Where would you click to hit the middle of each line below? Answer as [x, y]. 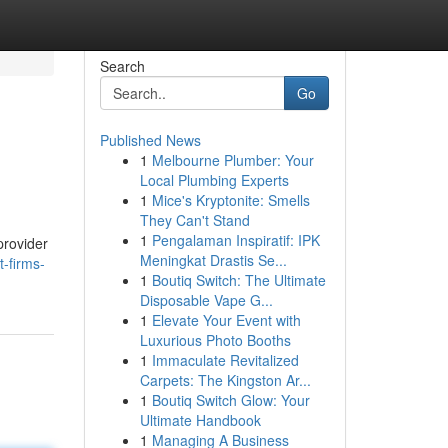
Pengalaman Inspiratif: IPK [235, 240]
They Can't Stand [194, 220]
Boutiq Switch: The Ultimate [238, 280]
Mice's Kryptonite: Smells [230, 200]
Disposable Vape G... [206, 300]
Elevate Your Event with [226, 320]
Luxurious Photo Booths [215, 340]
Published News [150, 140]
